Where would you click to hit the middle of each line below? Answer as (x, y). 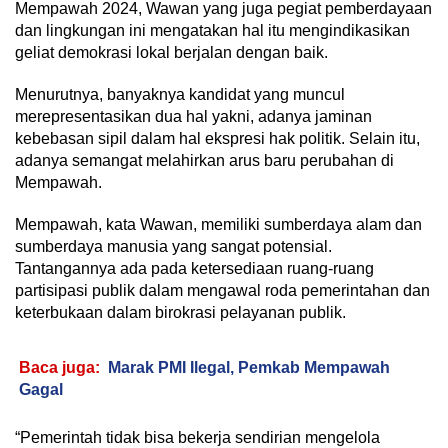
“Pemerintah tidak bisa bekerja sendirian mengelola (197, 437)
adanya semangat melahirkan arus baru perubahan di (204, 160)
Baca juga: (59, 367)
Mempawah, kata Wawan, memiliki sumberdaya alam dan (218, 224)
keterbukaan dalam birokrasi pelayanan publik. (180, 312)
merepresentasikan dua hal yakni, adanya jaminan (193, 116)
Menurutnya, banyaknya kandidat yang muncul (180, 94)
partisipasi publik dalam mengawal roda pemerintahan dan (222, 290)
